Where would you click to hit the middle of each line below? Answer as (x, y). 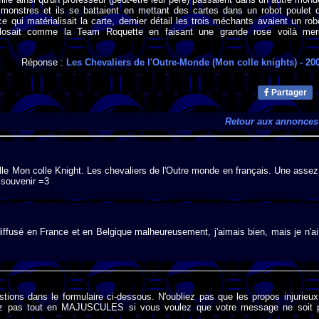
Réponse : (44, 63)
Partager (288, 93)
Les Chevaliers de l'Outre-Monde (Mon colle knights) (182, 63)
